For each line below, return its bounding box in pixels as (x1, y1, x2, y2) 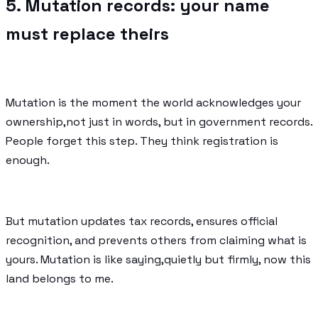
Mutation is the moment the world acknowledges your (6, 94, 301, 110)
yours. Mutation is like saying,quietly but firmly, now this (6, 251, 311, 267)
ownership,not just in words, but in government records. (6, 114, 312, 129)
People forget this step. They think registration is (6, 133, 278, 148)
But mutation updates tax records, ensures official (6, 213, 278, 229)
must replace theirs (6, 22, 169, 45)
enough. (6, 152, 50, 168)
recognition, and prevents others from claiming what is (6, 232, 307, 248)
